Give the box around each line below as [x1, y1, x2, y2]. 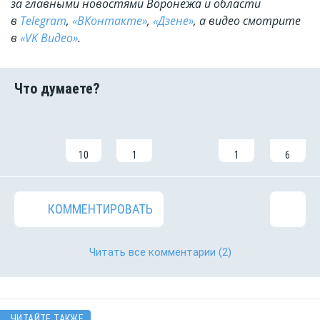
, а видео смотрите [194, 13, 301, 29]
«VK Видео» [20, 30, 78, 46]
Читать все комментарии [89, 246, 216, 259]
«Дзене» [153, 13, 194, 29]
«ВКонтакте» [72, 13, 147, 29]
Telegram [20, 13, 66, 29]
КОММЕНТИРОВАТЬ [48, 201, 153, 217]
